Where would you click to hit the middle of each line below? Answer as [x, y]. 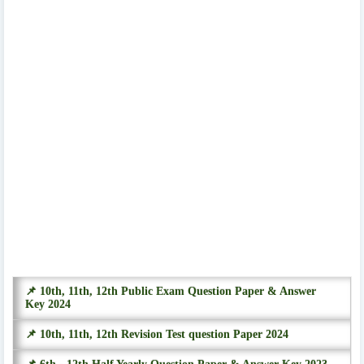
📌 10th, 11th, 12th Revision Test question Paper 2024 [157, 334]
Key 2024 [48, 304]
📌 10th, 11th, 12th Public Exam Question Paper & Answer [171, 291]
